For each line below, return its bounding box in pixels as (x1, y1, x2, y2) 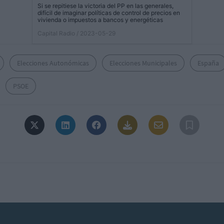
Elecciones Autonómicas (17, 58, 89, 67)
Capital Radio (37, 29, 75, 37)
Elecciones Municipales (109, 58, 177, 67)
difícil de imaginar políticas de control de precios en (37, 8, 180, 16)
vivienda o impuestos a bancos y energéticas (37, 15, 163, 23)
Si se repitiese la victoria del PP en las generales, (37, 1, 173, 9)
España (197, 58, 219, 67)
